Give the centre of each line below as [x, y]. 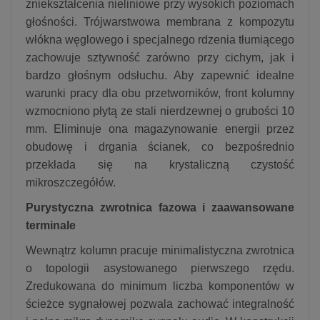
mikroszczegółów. [71, 182]
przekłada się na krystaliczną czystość [160, 164]
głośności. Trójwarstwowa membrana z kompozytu [160, 21]
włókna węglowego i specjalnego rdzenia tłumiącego [160, 39]
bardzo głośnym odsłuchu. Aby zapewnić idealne [160, 75]
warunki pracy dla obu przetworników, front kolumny [160, 93]
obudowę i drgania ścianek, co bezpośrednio [160, 146]
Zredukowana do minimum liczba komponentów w [160, 286]
